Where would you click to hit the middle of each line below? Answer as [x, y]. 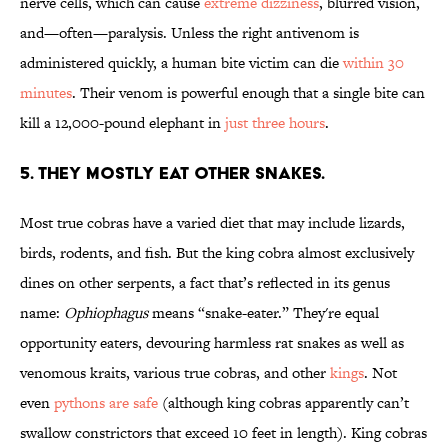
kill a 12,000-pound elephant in [122, 123]
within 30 [373, 63]
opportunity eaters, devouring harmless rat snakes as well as [212, 343]
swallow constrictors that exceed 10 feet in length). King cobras [223, 433]
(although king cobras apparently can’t [283, 403]
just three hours [275, 123]
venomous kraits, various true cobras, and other [175, 373]
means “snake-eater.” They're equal [263, 313]
